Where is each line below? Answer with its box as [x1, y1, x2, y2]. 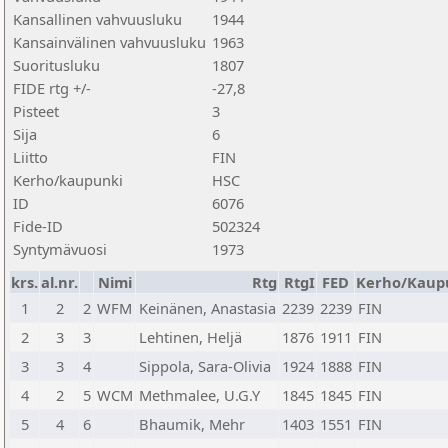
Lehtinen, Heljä [139, 327, 242, 347]
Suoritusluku [13, 55, 100, 75]
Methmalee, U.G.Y [139, 385, 260, 405]
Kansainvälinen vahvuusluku [13, 32, 206, 52]
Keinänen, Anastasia [139, 298, 276, 318]
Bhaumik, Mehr [139, 414, 245, 434]
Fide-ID [13, 216, 63, 236]
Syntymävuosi [13, 239, 107, 259]
